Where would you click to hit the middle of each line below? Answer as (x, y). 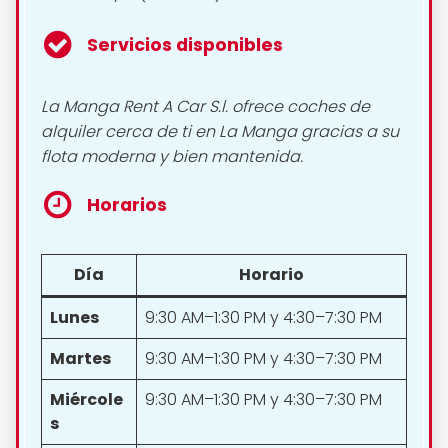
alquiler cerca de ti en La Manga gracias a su (220, 131)
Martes (80, 358)
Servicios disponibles (185, 44)
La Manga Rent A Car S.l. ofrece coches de (205, 106)
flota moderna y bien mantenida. (172, 156)
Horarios (127, 204)
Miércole (86, 399)
